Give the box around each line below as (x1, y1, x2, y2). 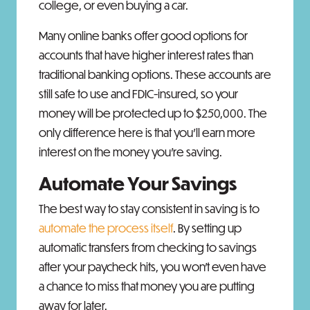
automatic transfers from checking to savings (39, 240, 257, 255)
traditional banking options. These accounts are (39, 67, 271, 82)
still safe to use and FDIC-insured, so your (39, 86, 238, 101)
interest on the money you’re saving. (39, 145, 222, 159)
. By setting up (173, 221, 241, 235)
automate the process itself (39, 221, 173, 235)
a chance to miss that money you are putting (39, 279, 255, 293)
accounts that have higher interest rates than (39, 48, 253, 62)
